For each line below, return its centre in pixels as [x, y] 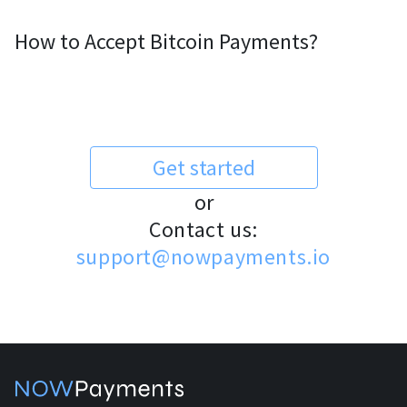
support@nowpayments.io [203, 257]
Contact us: [203, 229]
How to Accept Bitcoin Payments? [166, 41]
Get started [203, 168]
